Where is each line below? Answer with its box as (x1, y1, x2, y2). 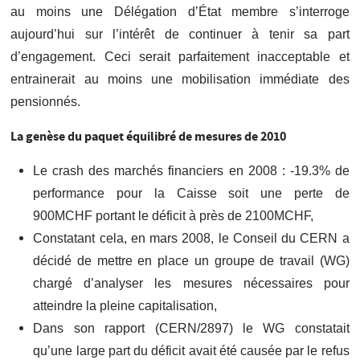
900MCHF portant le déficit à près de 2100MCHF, (33, 208, 314, 223)
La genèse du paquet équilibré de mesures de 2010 (10, 127, 287, 145)
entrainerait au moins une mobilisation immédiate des (10, 72, 350, 86)
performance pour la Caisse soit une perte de (33, 186, 350, 200)
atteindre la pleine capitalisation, (33, 298, 218, 313)
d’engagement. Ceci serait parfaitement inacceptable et (10, 49, 350, 63)
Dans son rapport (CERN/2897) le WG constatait (33, 321, 350, 335)
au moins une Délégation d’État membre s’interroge (10, 4, 350, 18)
